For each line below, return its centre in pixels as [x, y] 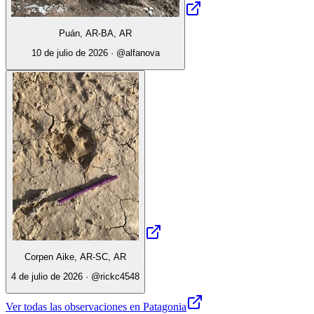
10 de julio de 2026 [69, 53]
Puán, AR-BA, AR [95, 33]
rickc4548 [120, 277]
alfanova [142, 53]
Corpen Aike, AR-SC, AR [75, 257]
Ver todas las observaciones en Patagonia [96, 306]
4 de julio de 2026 [47, 277]
